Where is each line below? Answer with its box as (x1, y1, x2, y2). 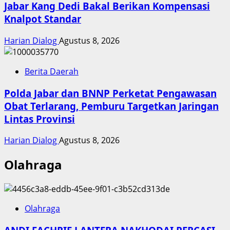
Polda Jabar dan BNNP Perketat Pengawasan (4, 86, 217, 100)
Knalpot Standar (4, 12, 81, 26)
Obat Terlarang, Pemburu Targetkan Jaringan (4, 99, 219, 112)
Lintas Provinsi (4, 112, 75, 125)
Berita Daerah (25, 66, 79, 78)
